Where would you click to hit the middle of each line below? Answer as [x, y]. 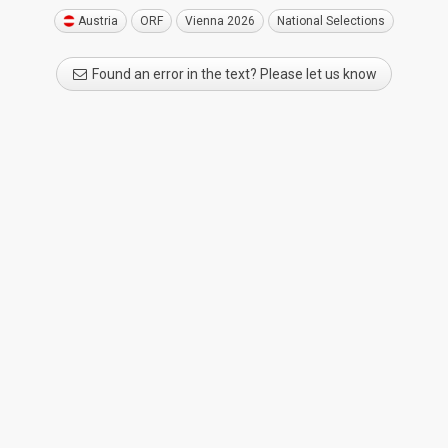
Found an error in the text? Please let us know [233, 73]
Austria [98, 20]
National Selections [331, 20]
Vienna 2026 [220, 20]
